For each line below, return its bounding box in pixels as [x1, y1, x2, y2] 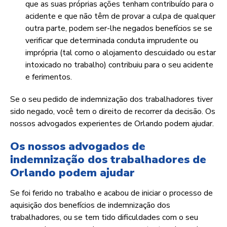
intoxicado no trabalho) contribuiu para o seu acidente [25, 59, 213, 71]
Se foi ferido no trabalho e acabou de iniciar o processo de [10, 187, 213, 199]
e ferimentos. [25, 71, 72, 83]
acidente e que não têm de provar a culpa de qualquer [25, 11, 215, 22]
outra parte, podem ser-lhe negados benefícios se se [25, 23, 212, 34]
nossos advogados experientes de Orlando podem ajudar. [10, 118, 214, 130]
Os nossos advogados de [10, 139, 145, 155]
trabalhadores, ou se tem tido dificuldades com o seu [10, 212, 198, 223]
